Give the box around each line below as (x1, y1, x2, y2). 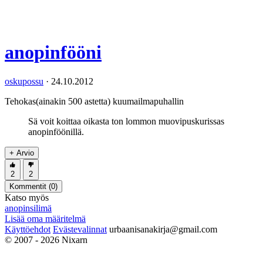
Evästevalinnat (53, 224, 107, 234)
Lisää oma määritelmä (5, 213, 86, 224)
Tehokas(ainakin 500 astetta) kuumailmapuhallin (5, 96, 184, 106)
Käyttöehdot (5, 224, 50, 234)
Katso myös (5, 192, 49, 203)
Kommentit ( (9, 181, 51, 191)
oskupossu (5, 76, 43, 86)
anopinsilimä (5, 203, 52, 213)
